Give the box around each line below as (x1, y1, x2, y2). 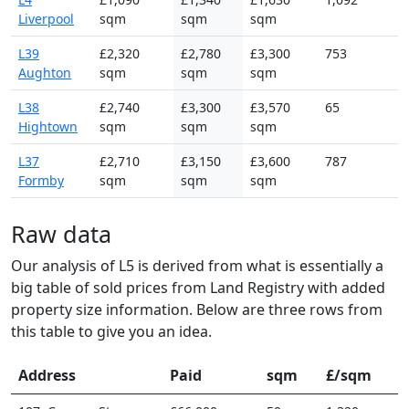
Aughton (18, 63, 71, 81)
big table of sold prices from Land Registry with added (11, 277, 385, 298)
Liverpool (18, 9, 74, 27)
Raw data (11, 217, 111, 249)
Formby (18, 171, 64, 189)
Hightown (18, 117, 78, 135)
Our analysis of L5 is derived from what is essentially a (11, 255, 383, 276)
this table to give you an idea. (11, 320, 212, 341)
